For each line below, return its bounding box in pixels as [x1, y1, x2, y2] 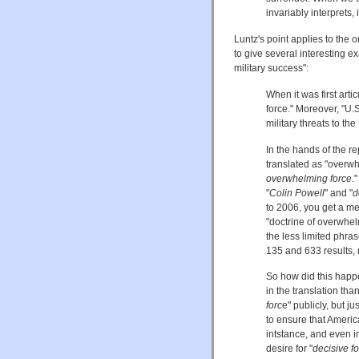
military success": [234, 62, 309, 74]
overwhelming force [266, 172, 352, 184]
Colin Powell [269, 187, 325, 199]
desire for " [266, 343, 313, 355]
